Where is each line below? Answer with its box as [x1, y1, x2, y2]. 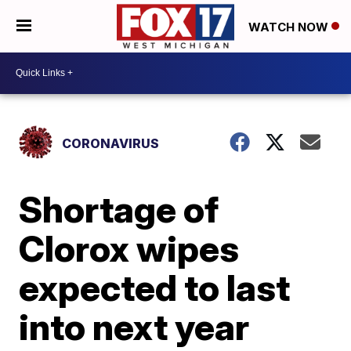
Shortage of [19, 186, 219, 231]
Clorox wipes [19, 226, 240, 270]
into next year [19, 304, 250, 349]
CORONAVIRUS [62, 135, 160, 151]
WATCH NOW [248, 19, 331, 34]
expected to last [19, 265, 291, 309]
